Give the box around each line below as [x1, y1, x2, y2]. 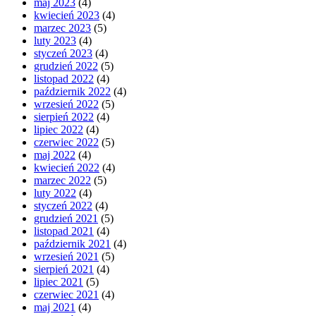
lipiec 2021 [34, 275, 83, 288]
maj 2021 [34, 300, 75, 313]
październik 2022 [34, 85, 111, 97]
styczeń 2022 [34, 199, 92, 212]
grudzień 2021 [34, 212, 98, 224]
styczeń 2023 [34, 47, 92, 59]
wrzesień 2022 [34, 97, 99, 110]
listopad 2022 [34, 72, 94, 85]
